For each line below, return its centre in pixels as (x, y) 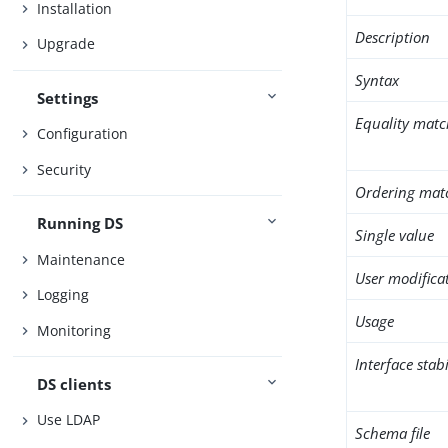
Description (393, 37)
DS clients (74, 383)
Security (64, 169)
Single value (395, 235)
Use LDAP (69, 420)
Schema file (393, 433)
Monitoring (74, 330)
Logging (63, 295)
